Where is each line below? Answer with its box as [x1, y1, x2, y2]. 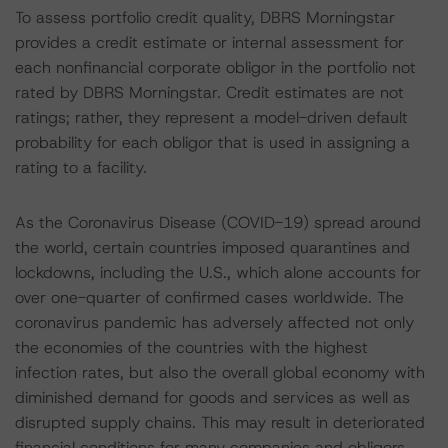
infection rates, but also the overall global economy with [15, 362, 425, 383]
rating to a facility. [15, 157, 147, 178]
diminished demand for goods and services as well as [15, 387, 410, 408]
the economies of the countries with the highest [15, 337, 368, 358]
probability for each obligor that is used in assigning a [15, 132, 410, 153]
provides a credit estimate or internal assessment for [15, 32, 404, 53]
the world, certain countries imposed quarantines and [15, 237, 410, 258]
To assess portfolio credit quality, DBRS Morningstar [15, 7, 395, 28]
